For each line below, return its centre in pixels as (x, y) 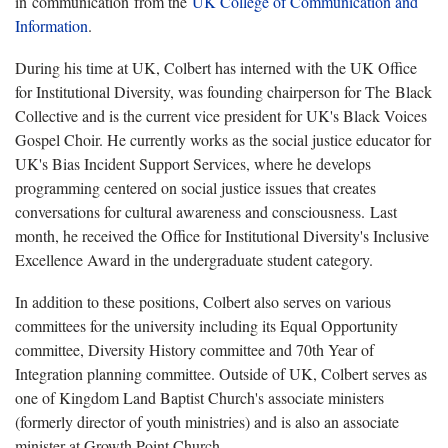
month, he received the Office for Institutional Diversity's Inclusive (222, 236)
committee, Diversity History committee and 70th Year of (194, 350)
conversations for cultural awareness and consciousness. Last (206, 212)
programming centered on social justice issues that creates (195, 188)
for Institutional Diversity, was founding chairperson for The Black (223, 92)
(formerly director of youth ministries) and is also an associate (207, 422)
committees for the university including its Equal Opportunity (206, 326)
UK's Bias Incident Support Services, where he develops (193, 164)
